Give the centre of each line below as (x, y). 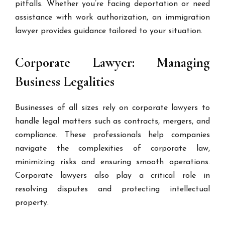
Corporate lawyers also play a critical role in (113, 176)
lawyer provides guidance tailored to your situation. (109, 31)
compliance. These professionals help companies (113, 135)
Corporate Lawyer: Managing (113, 63)
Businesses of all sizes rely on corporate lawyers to (113, 108)
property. (32, 203)
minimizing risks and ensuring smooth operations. (113, 162)
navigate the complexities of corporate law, (113, 149)
